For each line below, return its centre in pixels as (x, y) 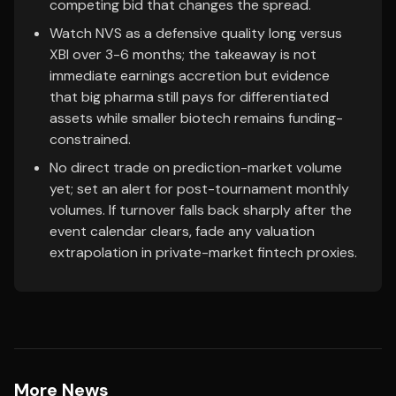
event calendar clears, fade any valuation (182, 231)
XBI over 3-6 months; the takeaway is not (183, 54)
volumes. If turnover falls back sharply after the (201, 210)
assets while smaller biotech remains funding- (196, 118)
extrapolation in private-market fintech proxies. (203, 252)
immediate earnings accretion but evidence (190, 76)
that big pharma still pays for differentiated (189, 97)
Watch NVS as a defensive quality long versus (196, 33)
